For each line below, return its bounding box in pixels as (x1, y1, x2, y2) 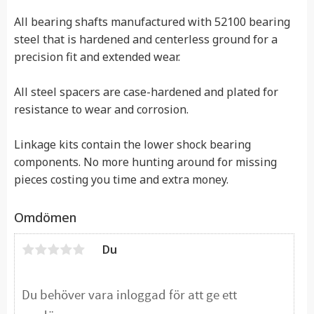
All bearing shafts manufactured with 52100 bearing (14, 13, 290, 29)
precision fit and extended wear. (14, 48, 180, 64)
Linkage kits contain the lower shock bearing (14, 136, 251, 152)
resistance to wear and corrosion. (14, 101, 189, 117)
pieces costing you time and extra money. (14, 171, 228, 187)
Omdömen (14, 209, 76, 226)
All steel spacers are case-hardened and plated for (14, 83, 278, 100)
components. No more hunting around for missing (14, 153, 277, 170)
